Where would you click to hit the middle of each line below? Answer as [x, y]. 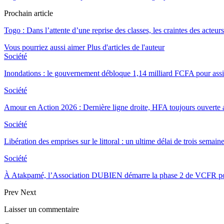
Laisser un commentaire [41, 209]
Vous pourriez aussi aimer [44, 47]
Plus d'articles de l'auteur [126, 47]
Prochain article [28, 13]
